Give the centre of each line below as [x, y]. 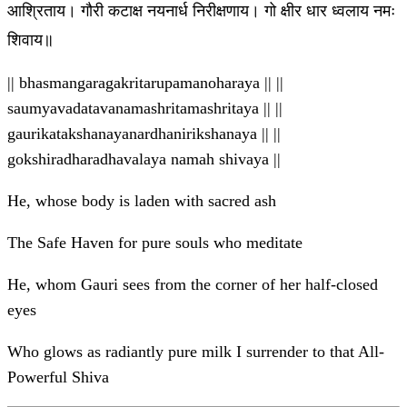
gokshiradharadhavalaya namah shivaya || [144, 159]
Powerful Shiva [58, 377]
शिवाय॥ [30, 40]
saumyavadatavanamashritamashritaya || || [145, 109]
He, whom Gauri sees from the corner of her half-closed [193, 285]
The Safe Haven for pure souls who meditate [155, 243]
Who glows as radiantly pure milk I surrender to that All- [196, 352]
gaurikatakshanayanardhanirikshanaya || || [144, 134]
